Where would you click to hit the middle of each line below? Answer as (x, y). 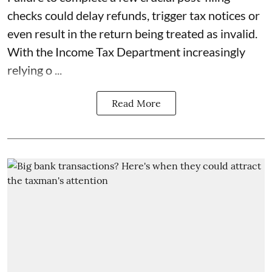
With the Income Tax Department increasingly (126, 52)
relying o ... (35, 70)
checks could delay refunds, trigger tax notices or (134, 15)
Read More (136, 104)
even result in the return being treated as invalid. (132, 34)
